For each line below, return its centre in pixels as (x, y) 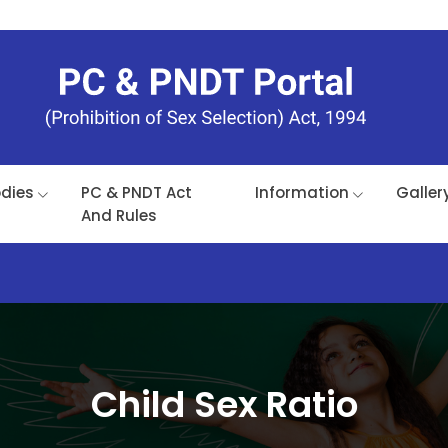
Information (301, 193)
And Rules (118, 216)
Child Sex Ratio (224, 405)
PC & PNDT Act (136, 193)
